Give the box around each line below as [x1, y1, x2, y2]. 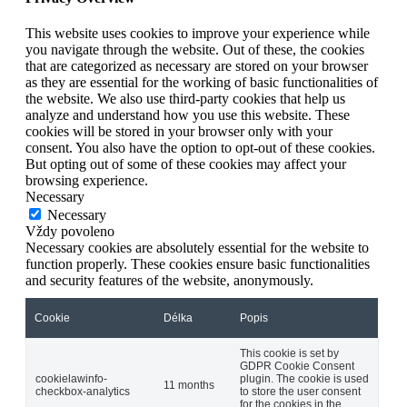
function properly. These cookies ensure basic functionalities [25, 255, 370, 272]
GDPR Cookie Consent [240, 359, 354, 372]
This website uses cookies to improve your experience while [25, 25, 370, 41]
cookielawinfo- [35, 372, 107, 385]
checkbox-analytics [35, 384, 130, 398]
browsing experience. [25, 172, 148, 188]
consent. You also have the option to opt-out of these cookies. [25, 139, 375, 155]
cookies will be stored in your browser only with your [25, 123, 333, 139]
